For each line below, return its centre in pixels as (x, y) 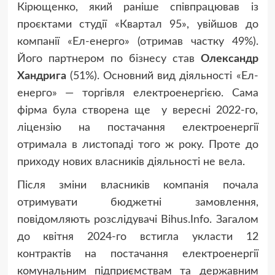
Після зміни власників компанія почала (137, 186)
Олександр (229, 59)
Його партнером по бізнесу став (109, 59)
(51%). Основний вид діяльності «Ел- (162, 76)
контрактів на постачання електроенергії (137, 254)
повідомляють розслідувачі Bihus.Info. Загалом (137, 220)
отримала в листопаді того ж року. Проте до (137, 145)
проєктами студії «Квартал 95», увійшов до (137, 25)
